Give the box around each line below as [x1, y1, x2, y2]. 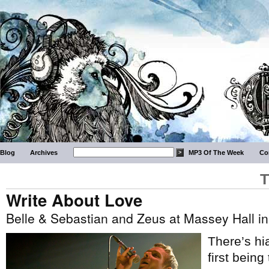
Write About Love [6, 188, 142, 211]
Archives [30, 149, 58, 156]
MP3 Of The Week [189, 149, 244, 156]
